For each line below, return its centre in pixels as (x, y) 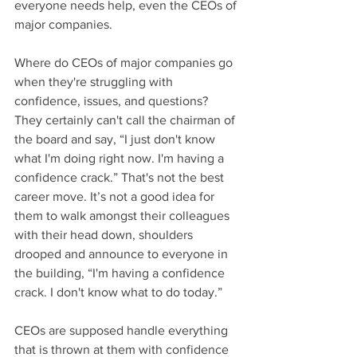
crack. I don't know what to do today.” (120, 292)
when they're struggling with (95, 82)
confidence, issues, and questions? (113, 101)
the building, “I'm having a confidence (121, 273)
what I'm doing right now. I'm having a (121, 159)
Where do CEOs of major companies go (125, 63)
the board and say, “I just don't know (116, 139)
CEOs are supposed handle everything (123, 331)
